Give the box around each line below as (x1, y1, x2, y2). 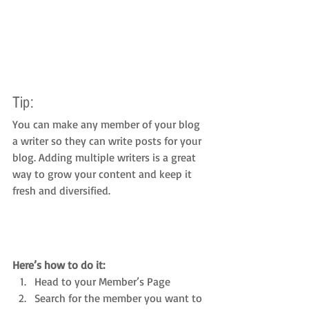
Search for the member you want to (34, 291, 205, 306)
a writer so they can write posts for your (12, 134, 204, 148)
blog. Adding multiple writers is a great (12, 150, 199, 165)
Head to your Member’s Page (34, 275, 170, 289)
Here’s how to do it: (12, 258, 105, 272)
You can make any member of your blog (12, 117, 203, 132)
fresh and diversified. (12, 183, 113, 198)
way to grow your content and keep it (12, 167, 195, 181)
